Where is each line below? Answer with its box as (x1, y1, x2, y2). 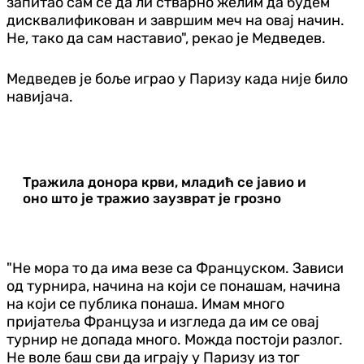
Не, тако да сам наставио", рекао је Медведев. (6, 28, 326, 47)
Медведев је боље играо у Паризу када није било (6, 69, 348, 88)
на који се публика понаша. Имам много (6, 294, 284, 313)
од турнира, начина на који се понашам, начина (6, 276, 340, 295)
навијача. (6, 87, 73, 106)
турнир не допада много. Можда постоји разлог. (6, 330, 343, 349)
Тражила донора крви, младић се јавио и (23, 173, 306, 190)
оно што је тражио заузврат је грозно (23, 189, 281, 206)
